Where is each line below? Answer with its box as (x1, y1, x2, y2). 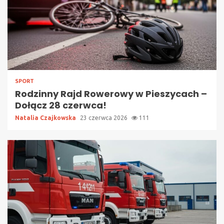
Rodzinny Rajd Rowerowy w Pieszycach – (15, 87, 207, 100)
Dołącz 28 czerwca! (15, 99, 106, 112)
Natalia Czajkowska (15, 114, 77, 121)
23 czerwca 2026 (80, 114, 129, 121)
